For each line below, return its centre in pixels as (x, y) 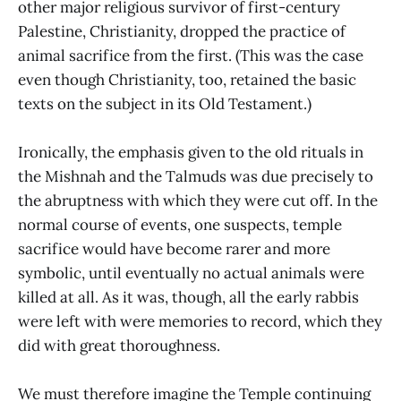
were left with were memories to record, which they (200, 321)
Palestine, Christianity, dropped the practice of (182, 31)
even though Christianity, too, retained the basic (187, 79)
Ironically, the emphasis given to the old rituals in (191, 152)
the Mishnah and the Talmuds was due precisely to (196, 176)
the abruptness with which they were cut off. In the (198, 200)
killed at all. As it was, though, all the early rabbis (188, 297)
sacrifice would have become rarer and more (174, 248)
